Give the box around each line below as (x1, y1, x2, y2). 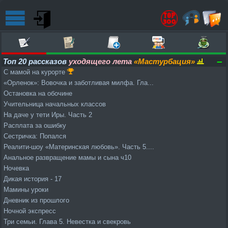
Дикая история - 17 (4, 175, 62, 183)
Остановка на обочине (4, 90, 72, 97)
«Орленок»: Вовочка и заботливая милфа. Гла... (4, 79, 154, 87)
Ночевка (4, 164, 29, 172)
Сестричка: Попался (4, 132, 66, 140)
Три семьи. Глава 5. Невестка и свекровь (4, 218, 131, 225)
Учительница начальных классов (4, 100, 106, 108)
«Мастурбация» (134, 57, 195, 66)
